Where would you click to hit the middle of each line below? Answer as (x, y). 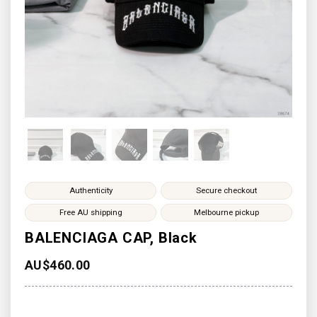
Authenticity (91, 190)
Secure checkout (226, 190)
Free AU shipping (91, 212)
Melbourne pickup (226, 212)
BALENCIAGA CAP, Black (111, 238)
